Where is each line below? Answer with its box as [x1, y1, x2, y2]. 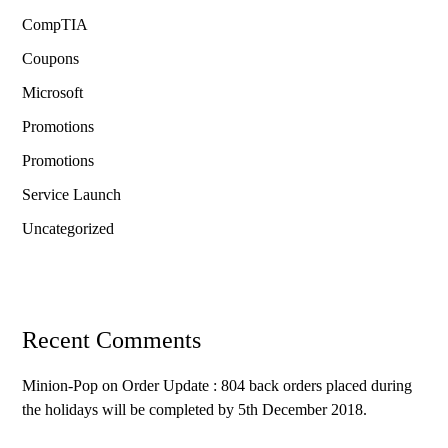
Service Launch [22, 186, 122, 204]
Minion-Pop [22, 377, 99, 395]
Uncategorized [22, 220, 115, 238]
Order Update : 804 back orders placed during [122, 377, 413, 395]
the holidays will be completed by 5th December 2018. [22, 401, 368, 419]
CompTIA [22, 16, 89, 34]
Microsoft [22, 84, 84, 102]
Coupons [22, 50, 80, 68]
